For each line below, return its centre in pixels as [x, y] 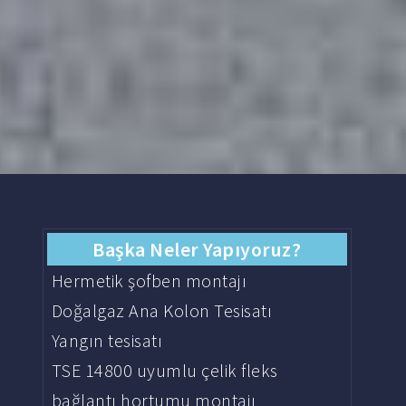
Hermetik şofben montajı [149, 280]
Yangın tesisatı [107, 340]
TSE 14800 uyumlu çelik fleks [164, 370]
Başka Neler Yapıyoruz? [197, 249]
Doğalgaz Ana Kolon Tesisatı [162, 310]
